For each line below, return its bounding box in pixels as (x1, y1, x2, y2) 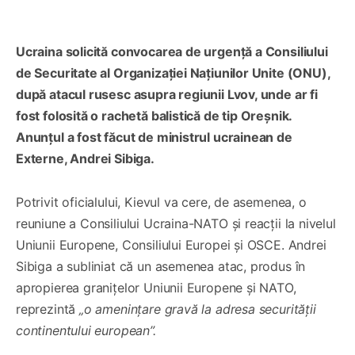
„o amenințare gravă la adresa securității (75, 300, 316, 317)
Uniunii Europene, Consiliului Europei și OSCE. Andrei (16, 236, 326, 253)
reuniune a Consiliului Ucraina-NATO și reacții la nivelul (16, 215, 336, 231)
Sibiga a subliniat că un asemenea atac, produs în (16, 258, 306, 274)
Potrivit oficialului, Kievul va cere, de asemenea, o (16, 193, 307, 210)
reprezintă (16, 300, 76, 317)
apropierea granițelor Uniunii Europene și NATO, (16, 279, 296, 296)
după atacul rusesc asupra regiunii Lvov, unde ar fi (16, 86, 318, 102)
